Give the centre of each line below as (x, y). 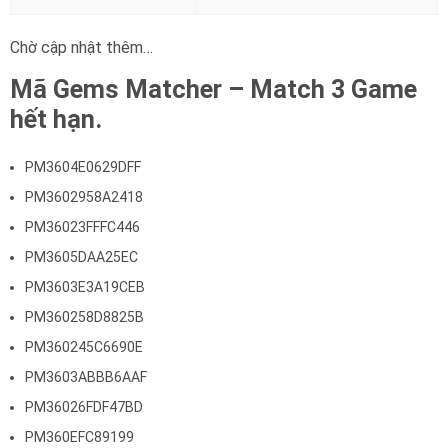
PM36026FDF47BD (84, 407)
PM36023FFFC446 (82, 227)
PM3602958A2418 (84, 197)
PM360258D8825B (84, 317)
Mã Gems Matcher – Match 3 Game (213, 89)
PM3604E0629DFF (83, 167)
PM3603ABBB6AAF (86, 377)
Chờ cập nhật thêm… (81, 47)
